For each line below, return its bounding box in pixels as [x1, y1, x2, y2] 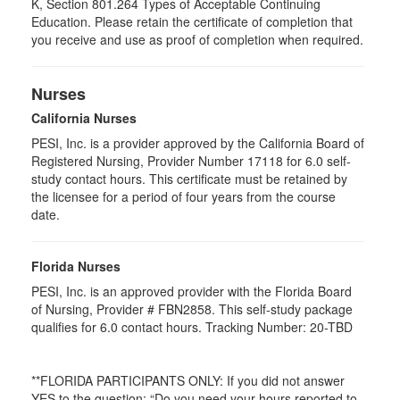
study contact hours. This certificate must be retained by [31, 170, 347, 187]
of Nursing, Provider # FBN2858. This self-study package [31, 300, 353, 318]
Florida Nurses [31, 257, 121, 275]
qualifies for [31, 318, 100, 336]
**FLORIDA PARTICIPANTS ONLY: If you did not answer [31, 371, 345, 389]
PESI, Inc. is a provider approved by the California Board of [31, 134, 364, 152]
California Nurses [31, 109, 137, 127]
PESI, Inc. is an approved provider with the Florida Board [31, 282, 352, 300]
